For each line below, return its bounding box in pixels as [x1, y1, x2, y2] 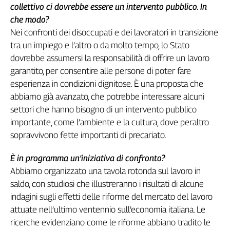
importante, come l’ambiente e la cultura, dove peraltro [10, 117, 209, 128]
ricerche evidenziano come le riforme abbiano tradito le [10, 217, 210, 228]
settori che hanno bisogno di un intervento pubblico [10, 104, 197, 115]
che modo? [10, 14, 49, 25]
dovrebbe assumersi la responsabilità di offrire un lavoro [10, 53, 209, 64]
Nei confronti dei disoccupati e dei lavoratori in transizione [10, 27, 218, 38]
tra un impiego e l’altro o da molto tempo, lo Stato [10, 40, 189, 51]
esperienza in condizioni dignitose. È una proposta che [10, 79, 203, 89]
